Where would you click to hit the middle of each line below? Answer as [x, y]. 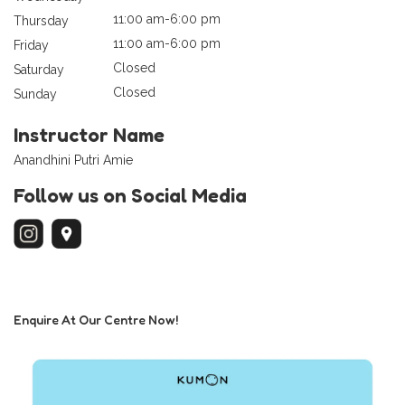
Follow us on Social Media [130, 195]
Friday [31, 45]
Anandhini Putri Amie [73, 160]
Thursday [41, 20]
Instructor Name [89, 134]
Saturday [39, 69]
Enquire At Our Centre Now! [96, 319]
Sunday [35, 94]
